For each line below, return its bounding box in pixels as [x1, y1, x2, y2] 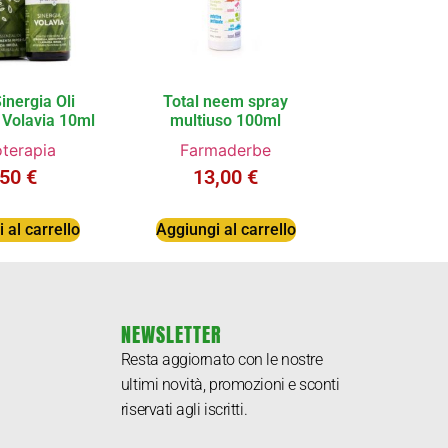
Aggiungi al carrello [155, 219, 296, 239]
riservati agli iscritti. [120, 400, 248, 420]
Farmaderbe [180, 139, 272, 160]
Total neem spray [163, 91, 289, 111]
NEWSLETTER [120, 319, 222, 351]
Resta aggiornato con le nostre [120, 350, 323, 370]
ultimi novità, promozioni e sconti [120, 375, 340, 395]
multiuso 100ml [170, 110, 282, 130]
